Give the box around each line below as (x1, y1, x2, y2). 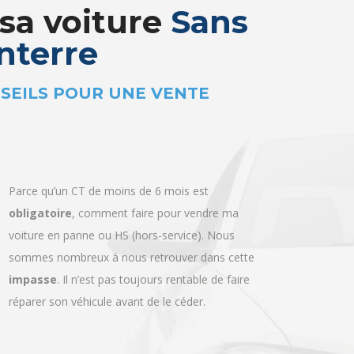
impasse (9, 248, 58, 263)
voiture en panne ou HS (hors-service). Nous (9, 204, 235, 219)
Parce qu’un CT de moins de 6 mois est (9, 160, 209, 175)
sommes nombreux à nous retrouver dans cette (9, 226, 255, 241)
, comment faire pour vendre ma (72, 182, 239, 197)
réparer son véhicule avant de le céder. (9, 270, 206, 285)
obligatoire (9, 182, 73, 197)
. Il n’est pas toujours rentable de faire (57, 248, 250, 263)
